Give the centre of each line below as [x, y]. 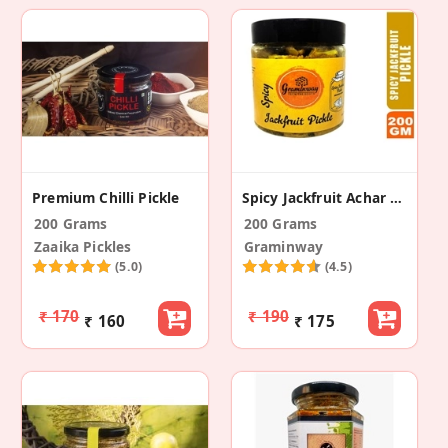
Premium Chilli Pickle [106, 197]
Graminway [283, 246]
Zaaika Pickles [83, 246]
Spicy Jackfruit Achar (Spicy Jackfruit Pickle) [396, 197]
